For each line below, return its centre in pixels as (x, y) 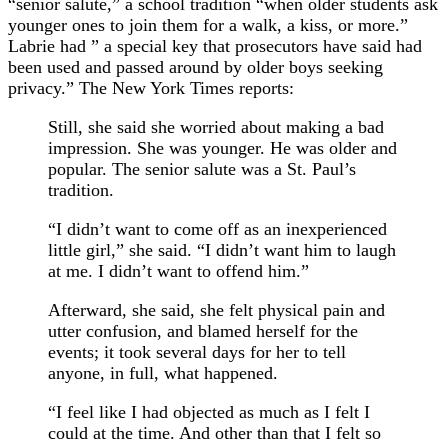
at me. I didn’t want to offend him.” (178, 271)
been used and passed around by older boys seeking (195, 67)
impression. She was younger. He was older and (222, 148)
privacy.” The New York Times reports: (151, 88)
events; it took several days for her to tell (197, 352)
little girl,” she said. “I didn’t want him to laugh (222, 250)
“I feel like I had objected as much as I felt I (209, 412)
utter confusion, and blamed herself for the (203, 331)
